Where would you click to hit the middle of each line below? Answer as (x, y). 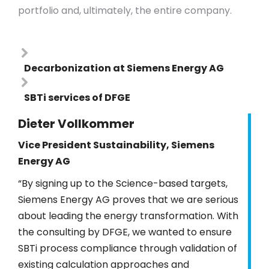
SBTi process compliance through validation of (128, 248)
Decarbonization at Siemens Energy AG (124, 68)
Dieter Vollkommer (76, 124)
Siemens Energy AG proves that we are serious (128, 200)
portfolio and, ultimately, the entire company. (125, 11)
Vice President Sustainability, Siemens (116, 145)
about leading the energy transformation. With (128, 216)
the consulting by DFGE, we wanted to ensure (125, 232)
